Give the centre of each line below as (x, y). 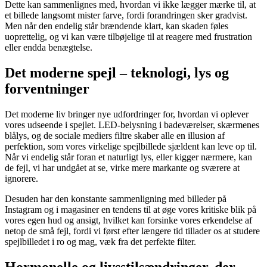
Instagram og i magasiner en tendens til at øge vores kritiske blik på (131, 210)
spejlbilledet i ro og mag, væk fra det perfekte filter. (100, 242)
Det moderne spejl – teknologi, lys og (117, 73)
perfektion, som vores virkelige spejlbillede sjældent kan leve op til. (131, 147)
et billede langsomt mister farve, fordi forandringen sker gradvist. (126, 15)
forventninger (47, 89)
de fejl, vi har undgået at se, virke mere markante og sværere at (122, 168)
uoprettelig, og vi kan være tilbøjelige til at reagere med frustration (128, 37)
